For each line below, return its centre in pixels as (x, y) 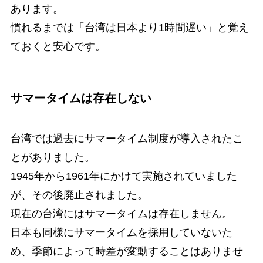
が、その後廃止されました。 (79, 195)
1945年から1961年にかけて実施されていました (124, 176)
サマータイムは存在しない (81, 98)
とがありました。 (53, 158)
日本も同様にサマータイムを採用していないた (121, 233)
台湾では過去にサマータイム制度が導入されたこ (127, 139)
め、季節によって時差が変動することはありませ (127, 252)
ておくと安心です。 (58, 46)
